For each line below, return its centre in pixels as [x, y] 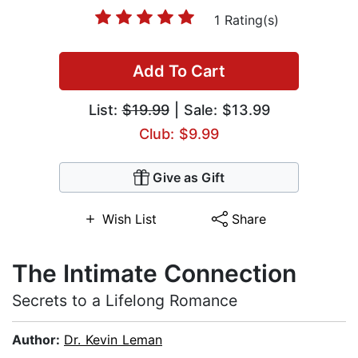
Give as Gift [189, 178]
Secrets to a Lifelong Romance [125, 301]
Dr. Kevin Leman [113, 340]
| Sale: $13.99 [219, 110]
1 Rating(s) [246, 20]
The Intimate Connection [154, 274]
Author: [38, 340]
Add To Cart [179, 72]
